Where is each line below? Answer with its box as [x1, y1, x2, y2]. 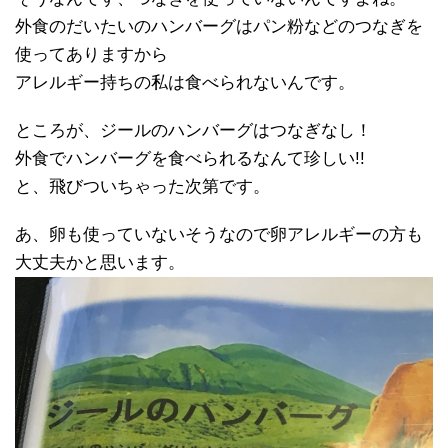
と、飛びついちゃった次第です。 [15, 177, 270, 197]
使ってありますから [15, 45, 168, 65]
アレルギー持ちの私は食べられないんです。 [15, 73, 355, 93]
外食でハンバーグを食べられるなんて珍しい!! [15, 149, 365, 169]
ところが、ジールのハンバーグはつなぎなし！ [15, 121, 372, 141]
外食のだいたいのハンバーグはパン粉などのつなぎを [15, 17, 423, 37]
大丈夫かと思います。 [15, 253, 185, 273]
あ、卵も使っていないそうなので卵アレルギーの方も [15, 225, 423, 245]
